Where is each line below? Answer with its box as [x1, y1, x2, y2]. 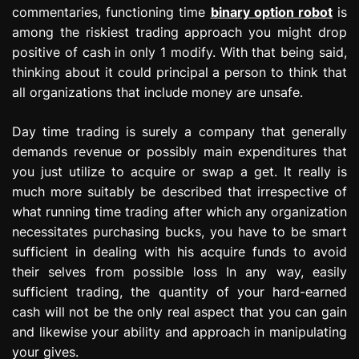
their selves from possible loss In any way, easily [12, 263, 347, 280]
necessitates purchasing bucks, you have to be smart [12, 223, 347, 240]
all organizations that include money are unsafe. [12, 83, 303, 100]
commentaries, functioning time [12, 3, 211, 20]
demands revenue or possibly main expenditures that [12, 143, 347, 159]
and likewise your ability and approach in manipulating [12, 323, 347, 340]
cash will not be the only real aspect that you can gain [12, 303, 347, 320]
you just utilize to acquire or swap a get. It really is [12, 163, 347, 179]
